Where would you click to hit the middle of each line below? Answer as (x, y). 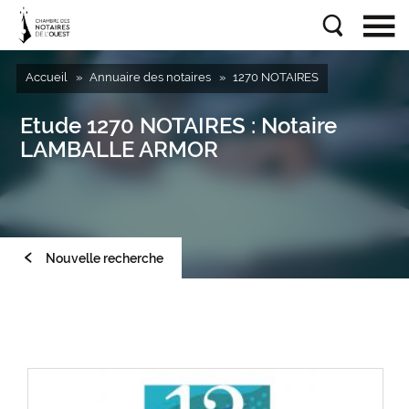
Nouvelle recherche (105, 258)
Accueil (46, 77)
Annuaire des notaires (150, 77)
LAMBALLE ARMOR (120, 149)
